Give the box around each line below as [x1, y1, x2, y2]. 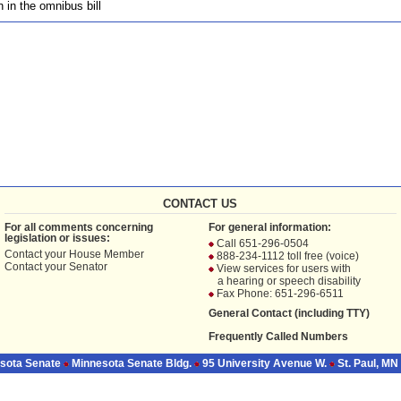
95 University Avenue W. [199, 357, 329, 371]
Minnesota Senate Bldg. [68, 357, 194, 371]
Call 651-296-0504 [213, 237, 309, 251]
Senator [68, 260, 107, 274]
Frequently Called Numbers [208, 330, 348, 344]
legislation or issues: [4, 232, 110, 245]
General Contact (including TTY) [208, 307, 370, 320]
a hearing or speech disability [217, 275, 361, 288]
